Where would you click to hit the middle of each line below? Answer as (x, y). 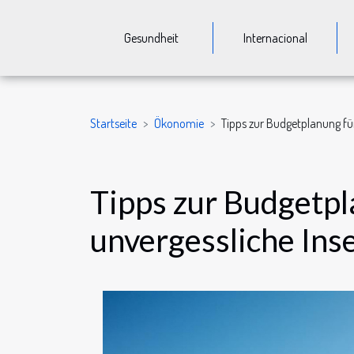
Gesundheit (152, 38)
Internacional (275, 38)
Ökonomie (179, 123)
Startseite (113, 123)
